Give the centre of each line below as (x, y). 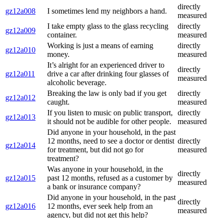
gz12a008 (20, 11)
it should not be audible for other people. (109, 122)
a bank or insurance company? (94, 187)
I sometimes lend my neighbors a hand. (107, 11)
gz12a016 (20, 206)
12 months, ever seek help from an (100, 206)
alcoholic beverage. (77, 83)
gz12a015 (20, 178)
